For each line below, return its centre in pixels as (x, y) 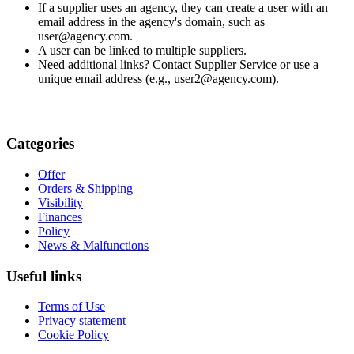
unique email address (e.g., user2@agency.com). (158, 78)
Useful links (44, 276)
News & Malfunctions (93, 245)
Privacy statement (82, 321)
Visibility (60, 202)
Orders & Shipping (85, 188)
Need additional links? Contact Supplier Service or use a (178, 64)
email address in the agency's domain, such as (151, 21)
